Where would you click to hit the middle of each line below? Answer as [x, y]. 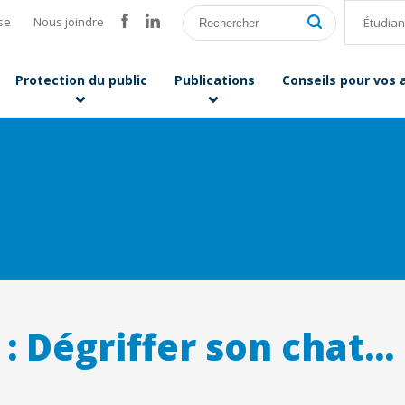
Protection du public [81, 80]
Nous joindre [69, 22]
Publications [215, 80]
